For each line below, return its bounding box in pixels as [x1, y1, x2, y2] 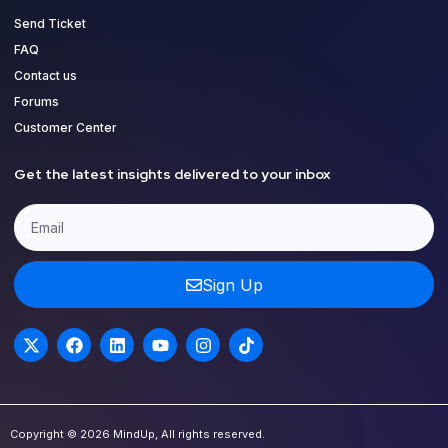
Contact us [14, 68, 77, 84]
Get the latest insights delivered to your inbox [14, 165, 330, 184]
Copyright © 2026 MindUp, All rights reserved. [10, 427, 265, 442]
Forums [14, 94, 59, 110]
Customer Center [14, 120, 117, 136]
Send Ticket [14, 16, 86, 32]
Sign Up [201, 274, 263, 295]
